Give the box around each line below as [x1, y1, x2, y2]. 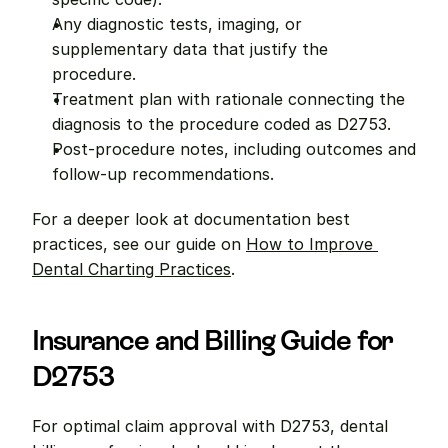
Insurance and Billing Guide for [32, 324, 394, 356]
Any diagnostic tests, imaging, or [52, 14, 302, 34]
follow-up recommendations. [52, 164, 274, 184]
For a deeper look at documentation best [32, 209, 350, 229]
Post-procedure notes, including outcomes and [52, 139, 416, 159]
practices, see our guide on [32, 234, 246, 254]
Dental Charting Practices [32, 259, 231, 279]
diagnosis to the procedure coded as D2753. [52, 114, 391, 134]
